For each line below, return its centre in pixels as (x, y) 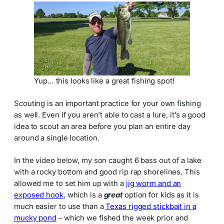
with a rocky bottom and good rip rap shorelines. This (107, 172)
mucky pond (35, 218)
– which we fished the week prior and (122, 218)
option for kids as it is (161, 195)
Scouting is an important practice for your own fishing (107, 103)
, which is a (83, 195)
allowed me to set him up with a (70, 184)
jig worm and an (153, 184)
